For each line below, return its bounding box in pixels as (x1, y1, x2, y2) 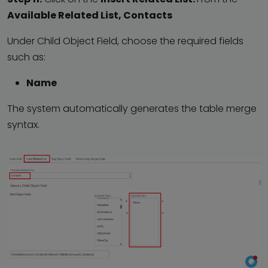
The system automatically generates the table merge (7, 102, 257, 116)
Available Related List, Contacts (7, 8, 172, 23)
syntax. (7, 118, 39, 132)
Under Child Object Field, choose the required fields (7, 34, 243, 48)
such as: (7, 50, 45, 65)
